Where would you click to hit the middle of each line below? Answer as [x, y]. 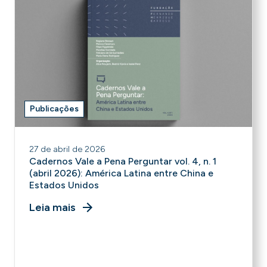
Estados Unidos [64, 185]
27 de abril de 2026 [67, 149]
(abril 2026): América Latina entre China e [121, 173]
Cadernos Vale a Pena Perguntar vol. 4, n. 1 [123, 161]
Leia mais [52, 207]
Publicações [54, 109]
